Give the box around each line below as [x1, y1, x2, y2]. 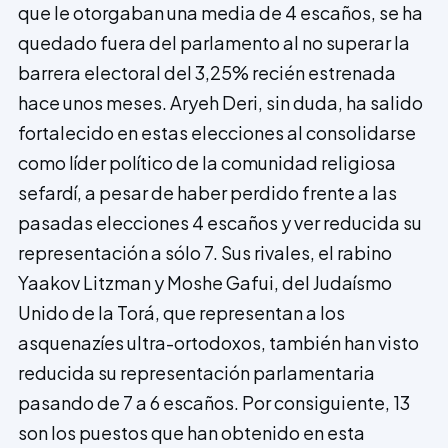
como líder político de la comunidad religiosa [18, 150, 396, 174]
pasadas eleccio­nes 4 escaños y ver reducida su [18, 210, 422, 234]
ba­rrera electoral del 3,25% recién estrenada [18, 60, 396, 84]
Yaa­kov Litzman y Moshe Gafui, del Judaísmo [18, 270, 392, 294]
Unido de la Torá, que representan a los [18, 300, 345, 324]
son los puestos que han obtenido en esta [18, 420, 365, 444]
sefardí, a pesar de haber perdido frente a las [18, 180, 397, 204]
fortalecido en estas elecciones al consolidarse [18, 120, 416, 144]
